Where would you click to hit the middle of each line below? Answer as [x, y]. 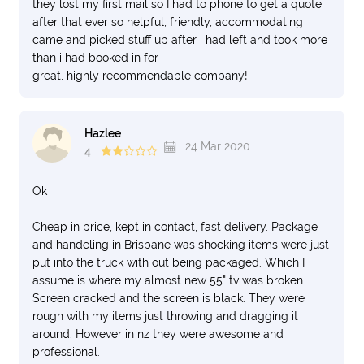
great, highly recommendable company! [140, 76]
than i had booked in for [95, 58]
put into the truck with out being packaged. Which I [169, 262]
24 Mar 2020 [216, 146]
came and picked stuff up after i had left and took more [180, 40]
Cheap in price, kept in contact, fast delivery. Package [175, 227]
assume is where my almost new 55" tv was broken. [169, 280]
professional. [66, 352]
